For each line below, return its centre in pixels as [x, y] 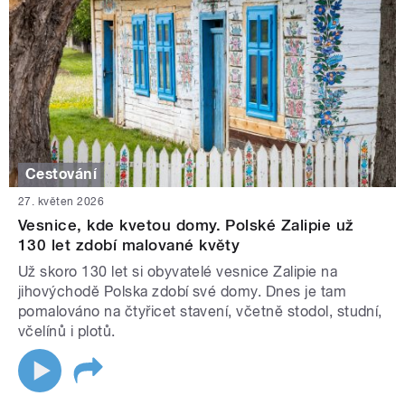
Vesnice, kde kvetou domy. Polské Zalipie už [186, 225]
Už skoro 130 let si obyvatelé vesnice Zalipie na [178, 271]
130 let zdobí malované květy [129, 245]
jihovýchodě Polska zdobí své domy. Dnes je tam [183, 291]
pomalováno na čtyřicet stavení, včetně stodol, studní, [200, 311]
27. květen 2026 [61, 201]
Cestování [61, 174]
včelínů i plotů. [67, 331]
